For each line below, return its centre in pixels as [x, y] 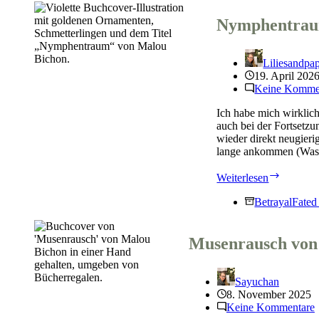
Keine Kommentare [270, 307]
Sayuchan [257, 281]
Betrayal [273, 202]
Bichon [297, 213]
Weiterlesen [243, 177]
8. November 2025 [268, 294]
